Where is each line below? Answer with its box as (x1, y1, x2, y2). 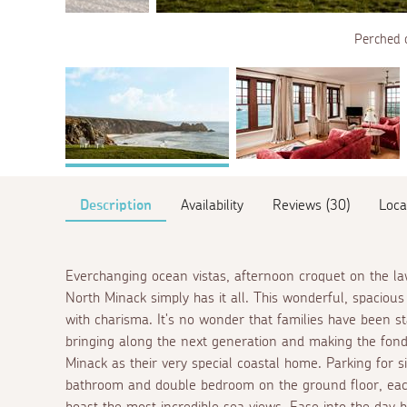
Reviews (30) (273, 197, 350, 213)
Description (80, 197, 152, 213)
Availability (181, 197, 243, 213)
